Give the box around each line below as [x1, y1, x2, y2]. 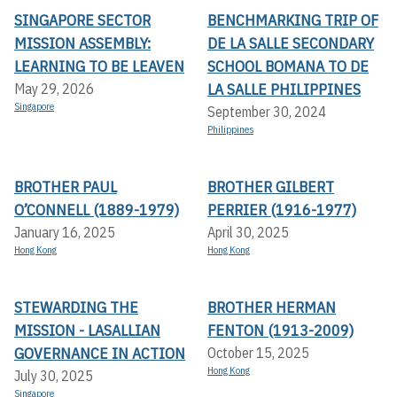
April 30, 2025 [207, 223, 289, 242]
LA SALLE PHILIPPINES [207, 79, 361, 100]
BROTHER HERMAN [207, 297, 336, 318]
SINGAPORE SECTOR [14, 10, 151, 31]
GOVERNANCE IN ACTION [14, 343, 185, 364]
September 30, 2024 [207, 103, 326, 121]
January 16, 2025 [14, 223, 115, 242]
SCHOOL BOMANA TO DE [207, 56, 369, 77]
